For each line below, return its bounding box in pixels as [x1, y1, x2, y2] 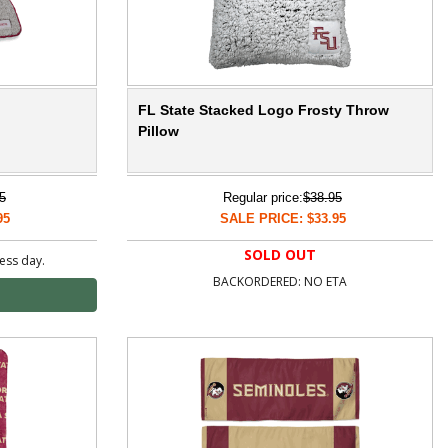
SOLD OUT [244, 245, 316, 265]
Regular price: [223, 190, 303, 206]
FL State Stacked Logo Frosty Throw [138, 102, 389, 119]
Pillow [138, 123, 179, 140]
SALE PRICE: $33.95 [219, 211, 346, 227]
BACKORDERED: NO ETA [213, 273, 347, 291]
